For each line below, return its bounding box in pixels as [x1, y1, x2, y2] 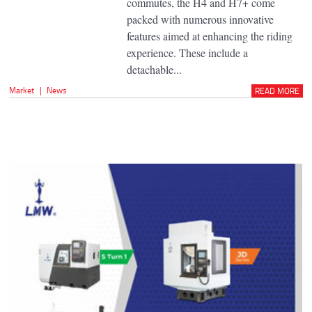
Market [9, 84, 35, 96]
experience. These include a [126, 45, 248, 60]
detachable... [126, 61, 182, 77]
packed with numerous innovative [126, 11, 274, 26]
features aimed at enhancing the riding [126, 28, 292, 43]
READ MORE [254, 84, 299, 97]
